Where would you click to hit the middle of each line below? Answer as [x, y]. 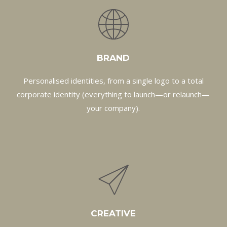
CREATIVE [113, 214]
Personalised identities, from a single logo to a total [113, 80]
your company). [113, 108]
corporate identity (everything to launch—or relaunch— [113, 94]
